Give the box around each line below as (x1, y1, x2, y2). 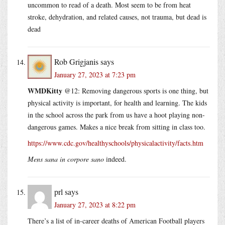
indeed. (104, 154, 127, 164)
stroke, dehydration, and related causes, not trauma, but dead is (28, 12, 206, 22)
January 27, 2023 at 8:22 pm (54, 199, 136, 209)
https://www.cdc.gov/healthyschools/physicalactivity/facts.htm (28, 138, 203, 148)
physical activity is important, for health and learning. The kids (28, 97, 207, 107)
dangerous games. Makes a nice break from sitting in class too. (28, 122, 205, 132)
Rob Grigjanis (54, 56, 98, 67)
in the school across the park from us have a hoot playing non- (28, 109, 205, 120)
